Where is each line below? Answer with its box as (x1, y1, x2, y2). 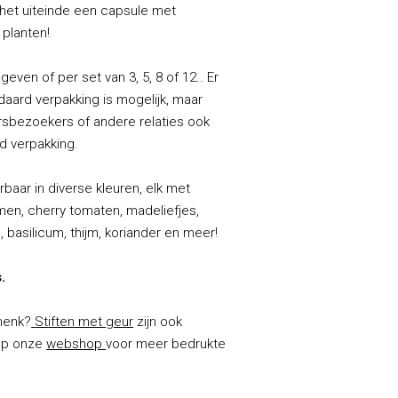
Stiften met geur (35, 313, 134, 330)
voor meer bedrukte (106, 335, 227, 352)
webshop (46, 335, 107, 352)
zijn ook (133, 313, 183, 330)
